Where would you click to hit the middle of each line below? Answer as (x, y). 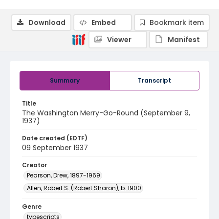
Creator (34, 165)
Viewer (119, 40)
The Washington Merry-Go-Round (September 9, (106, 113)
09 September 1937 (55, 148)
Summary (65, 80)
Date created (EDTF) (55, 138)
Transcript (154, 80)
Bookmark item (177, 22)
